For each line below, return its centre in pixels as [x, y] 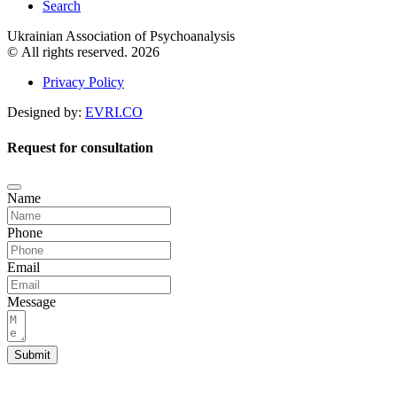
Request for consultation [80, 147]
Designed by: [46, 113]
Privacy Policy [83, 82]
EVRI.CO [114, 113]
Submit [32, 354]
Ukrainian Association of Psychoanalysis [123, 36]
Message [31, 301]
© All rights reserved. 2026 [83, 52]
